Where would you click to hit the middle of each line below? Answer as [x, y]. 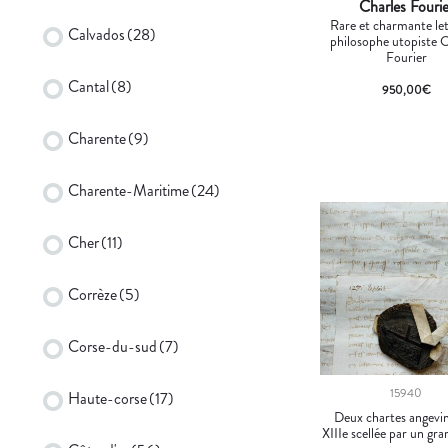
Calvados [96, 34]
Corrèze [92, 294]
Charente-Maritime [128, 190]
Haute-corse [107, 398]
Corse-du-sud [112, 346]
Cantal [88, 86]
